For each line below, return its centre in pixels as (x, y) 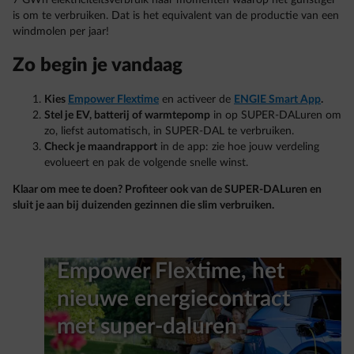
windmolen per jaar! (62, 31)
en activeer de (196, 99)
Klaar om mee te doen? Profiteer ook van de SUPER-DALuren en (167, 189)
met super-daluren (147, 326)
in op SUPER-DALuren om (276, 115)
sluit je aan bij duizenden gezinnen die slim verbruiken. (145, 205)
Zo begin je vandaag (98, 65)
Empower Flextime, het (171, 271)
